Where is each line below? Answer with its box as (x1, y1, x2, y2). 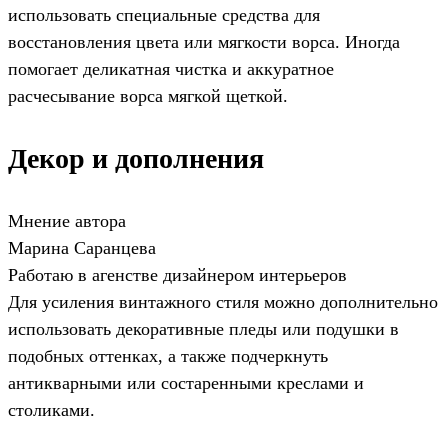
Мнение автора (8, 211, 126, 232)
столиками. (8, 400, 95, 421)
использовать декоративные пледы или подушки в (8, 319, 399, 340)
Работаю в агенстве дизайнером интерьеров (8, 265, 347, 286)
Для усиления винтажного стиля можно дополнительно (8, 292, 438, 313)
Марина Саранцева (8, 238, 156, 259)
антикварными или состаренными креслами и (8, 373, 364, 394)
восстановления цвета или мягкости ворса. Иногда (8, 32, 400, 53)
